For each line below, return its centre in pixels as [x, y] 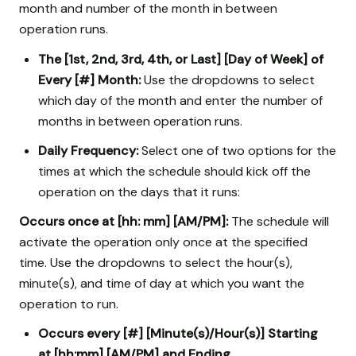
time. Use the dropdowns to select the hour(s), [156, 263]
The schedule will [279, 222]
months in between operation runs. [140, 121]
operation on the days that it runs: [139, 192]
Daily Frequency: [88, 150]
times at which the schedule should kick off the [174, 171]
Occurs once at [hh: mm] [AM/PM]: [124, 222]
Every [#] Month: [89, 79]
